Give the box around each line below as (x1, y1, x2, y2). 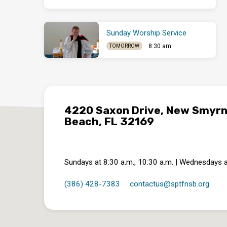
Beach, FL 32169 (64, 115, 154, 128)
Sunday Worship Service (106, 28, 187, 37)
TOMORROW (109, 43, 139, 49)
